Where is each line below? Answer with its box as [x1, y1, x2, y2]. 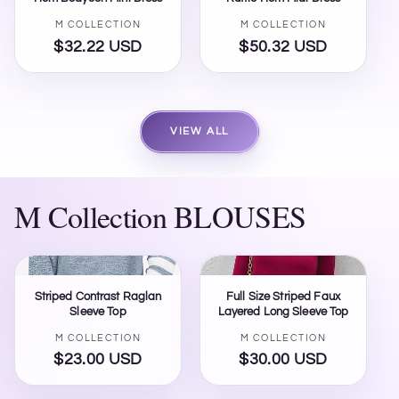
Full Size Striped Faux [226, 289, 340, 303]
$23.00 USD [53, 352, 142, 369]
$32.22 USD [53, 38, 142, 55]
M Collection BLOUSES [14, 195, 306, 237]
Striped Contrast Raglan [34, 289, 162, 303]
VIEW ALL [170, 125, 229, 137]
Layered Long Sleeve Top [217, 305, 349, 318]
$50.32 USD [239, 38, 328, 55]
